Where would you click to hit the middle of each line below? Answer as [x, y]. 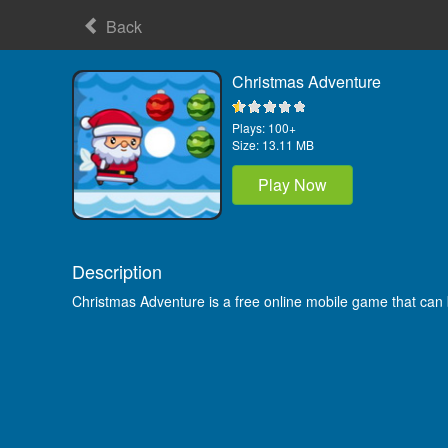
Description [117, 271]
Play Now [292, 185]
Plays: [248, 128]
